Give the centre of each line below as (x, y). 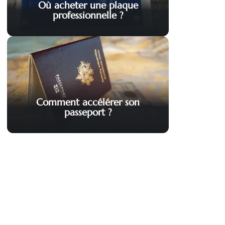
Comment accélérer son (88, 102)
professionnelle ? (88, 15)
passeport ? (88, 112)
